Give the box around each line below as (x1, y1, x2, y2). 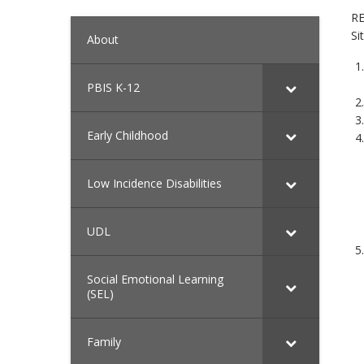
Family (87, 334, 121, 350)
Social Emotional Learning (87, 271, 223, 288)
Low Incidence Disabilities (87, 175, 222, 192)
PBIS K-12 (87, 80, 140, 96)
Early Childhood (87, 128, 168, 144)
